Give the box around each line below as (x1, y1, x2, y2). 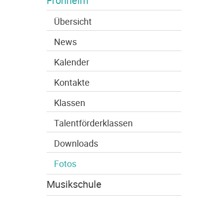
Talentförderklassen (54, 117, 133, 129)
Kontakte (54, 76, 90, 88)
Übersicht (54, 15, 92, 27)
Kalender (54, 56, 89, 68)
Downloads (54, 137, 98, 149)
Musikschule (46, 177, 102, 191)
